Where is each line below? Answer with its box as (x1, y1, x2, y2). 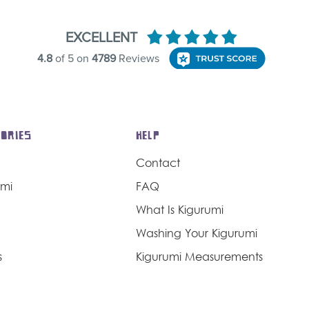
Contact (135, 156, 180, 172)
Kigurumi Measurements (135, 250, 263, 266)
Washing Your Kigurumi (135, 226, 257, 242)
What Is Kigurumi (135, 203, 223, 219)
